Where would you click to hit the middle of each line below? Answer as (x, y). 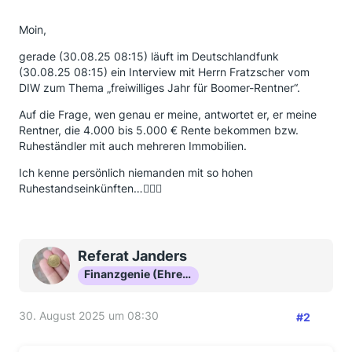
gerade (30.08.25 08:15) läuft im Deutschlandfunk (149, 56)
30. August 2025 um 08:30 (89, 315)
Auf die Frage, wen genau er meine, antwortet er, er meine (168, 114)
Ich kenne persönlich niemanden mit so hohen (136, 172)
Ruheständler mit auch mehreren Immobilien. (133, 146)
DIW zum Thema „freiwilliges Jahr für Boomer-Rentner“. (159, 88)
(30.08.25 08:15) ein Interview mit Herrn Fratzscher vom (164, 72)
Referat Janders (132, 256)
